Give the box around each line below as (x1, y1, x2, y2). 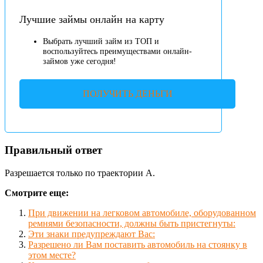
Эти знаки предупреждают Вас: (28, 228, 155, 239)
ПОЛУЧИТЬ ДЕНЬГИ (82, 89, 173, 99)
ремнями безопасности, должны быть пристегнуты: (28, 218, 235, 228)
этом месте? (28, 249, 76, 260)
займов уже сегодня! (43, 56, 116, 66)
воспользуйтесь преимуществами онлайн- (43, 46, 192, 56)
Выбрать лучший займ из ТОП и (43, 36, 159, 46)
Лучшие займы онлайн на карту (19, 14, 164, 26)
